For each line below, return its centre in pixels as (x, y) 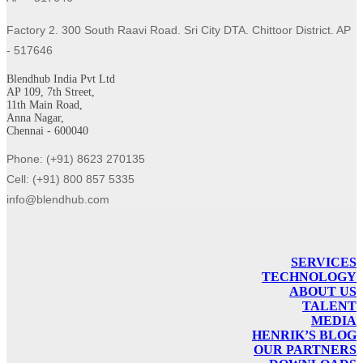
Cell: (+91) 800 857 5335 (70, 179)
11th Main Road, (45, 105)
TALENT (329, 306)
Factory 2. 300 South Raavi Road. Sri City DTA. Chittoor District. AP (179, 30)
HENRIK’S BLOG (304, 335)
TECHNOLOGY (309, 277)
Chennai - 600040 (47, 131)
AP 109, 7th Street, (51, 92)
